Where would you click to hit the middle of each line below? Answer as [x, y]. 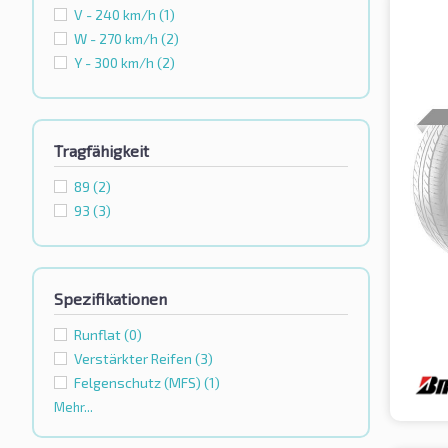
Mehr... [73, 407]
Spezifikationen [110, 299]
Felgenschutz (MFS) [139, 383]
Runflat [99, 335]
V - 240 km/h [116, 15]
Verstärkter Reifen [134, 359]
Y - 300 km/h [115, 63]
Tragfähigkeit [101, 151]
